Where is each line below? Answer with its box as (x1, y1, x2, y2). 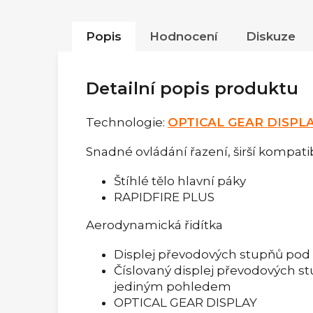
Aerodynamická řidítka (86, 217, 223, 232)
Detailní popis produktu (86, 78, 298, 99)
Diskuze (246, 29, 296, 43)
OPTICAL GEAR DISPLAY (114, 295, 257, 310)
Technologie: (86, 115, 168, 129)
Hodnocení (150, 29, 218, 43)
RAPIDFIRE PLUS (114, 189, 214, 204)
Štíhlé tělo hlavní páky (114, 173, 246, 188)
